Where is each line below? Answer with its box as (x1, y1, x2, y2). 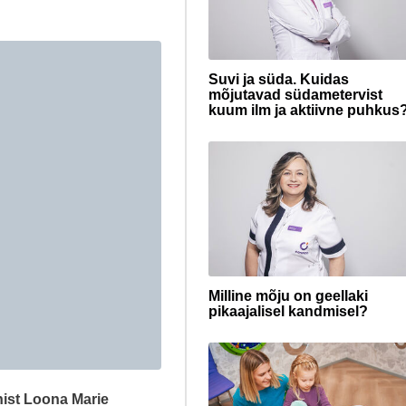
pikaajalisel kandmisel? (208, 303, 368, 319)
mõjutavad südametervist (208, 86, 382, 102)
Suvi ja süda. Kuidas (208, 71, 349, 87)
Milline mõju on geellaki (208, 287, 368, 304)
